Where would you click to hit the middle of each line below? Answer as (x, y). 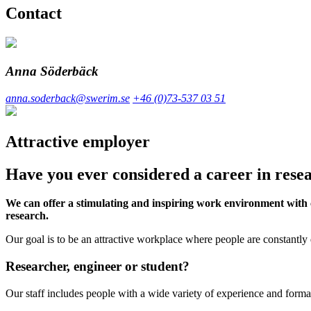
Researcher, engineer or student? (98, 267)
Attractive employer (78, 141)
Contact (34, 14)
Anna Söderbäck (52, 71)
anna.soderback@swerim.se (68, 98)
